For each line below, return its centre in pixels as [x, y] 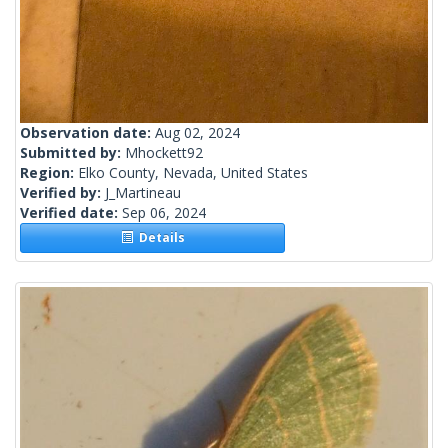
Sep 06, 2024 [164, 213]
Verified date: [71, 213]
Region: [49, 173]
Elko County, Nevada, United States [193, 173]
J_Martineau [143, 193]
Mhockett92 [164, 153]
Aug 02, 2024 [197, 133]
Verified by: [62, 193]
